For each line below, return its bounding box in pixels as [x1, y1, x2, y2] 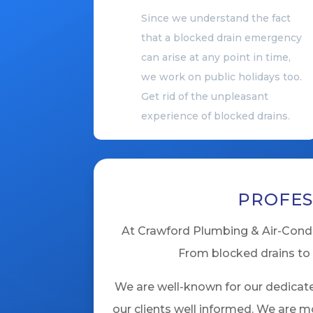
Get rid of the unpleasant [140, 90, 268, 103]
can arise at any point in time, [140, 51, 291, 64]
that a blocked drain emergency [140, 31, 302, 45]
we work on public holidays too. [140, 71, 302, 84]
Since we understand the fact [140, 12, 291, 25]
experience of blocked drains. [140, 110, 290, 123]
